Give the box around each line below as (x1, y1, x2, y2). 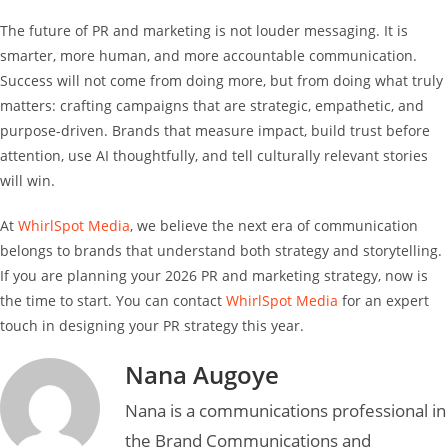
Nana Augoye (125, 357, 279, 391)
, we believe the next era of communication (130, 215, 418, 235)
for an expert (338, 290, 429, 310)
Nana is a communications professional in (125, 398, 446, 422)
